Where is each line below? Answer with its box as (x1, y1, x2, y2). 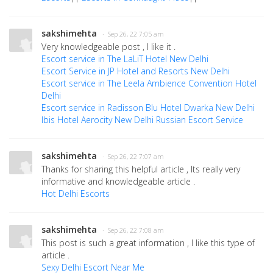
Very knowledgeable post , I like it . (41, 41, 175, 52)
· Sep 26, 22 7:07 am (102, 152, 164, 161)
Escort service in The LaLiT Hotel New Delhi (41, 53, 208, 65)
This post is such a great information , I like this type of (41, 237, 255, 249)
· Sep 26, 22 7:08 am (102, 226, 164, 235)
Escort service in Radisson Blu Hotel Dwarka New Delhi (41, 102, 255, 113)
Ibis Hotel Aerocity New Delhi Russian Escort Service (41, 114, 243, 126)
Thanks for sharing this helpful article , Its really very (41, 163, 240, 175)
